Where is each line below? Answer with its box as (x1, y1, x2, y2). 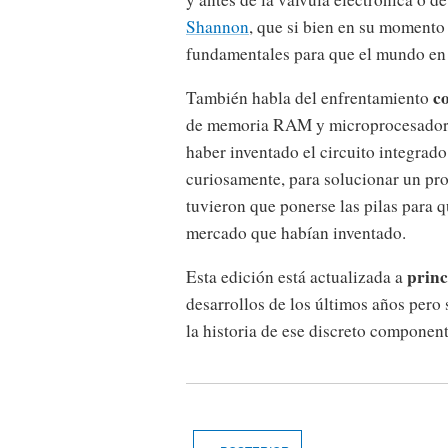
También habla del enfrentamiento (186, 86, 433, 110)
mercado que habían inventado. (186, 221, 406, 245)
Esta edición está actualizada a (186, 265, 407, 289)
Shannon (186, 14, 249, 38)
